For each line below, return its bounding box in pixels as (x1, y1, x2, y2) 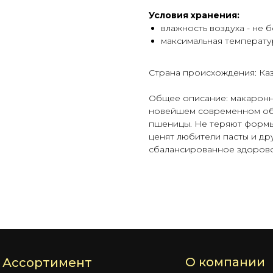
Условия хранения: (149, 10, 239, 21)
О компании (185, 255, 265, 270)
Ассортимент (2, 255, 92, 271)
